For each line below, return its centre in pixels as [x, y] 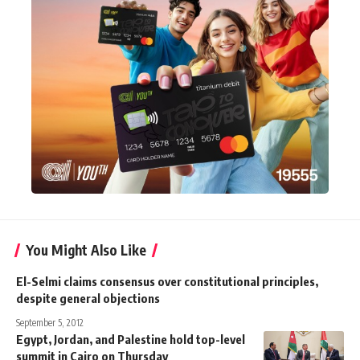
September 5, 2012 [50, 322]
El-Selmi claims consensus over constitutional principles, [167, 281]
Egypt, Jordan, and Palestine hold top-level [131, 339]
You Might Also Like [86, 250]
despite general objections [88, 298]
